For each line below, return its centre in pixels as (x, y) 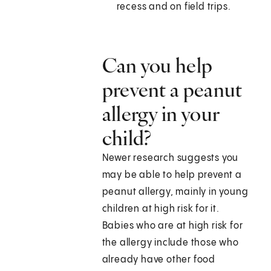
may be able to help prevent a (172, 175)
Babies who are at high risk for (172, 226)
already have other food (159, 260)
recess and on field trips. (174, 7)
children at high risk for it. (161, 209)
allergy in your (161, 114)
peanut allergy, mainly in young (175, 192)
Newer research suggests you (170, 158)
